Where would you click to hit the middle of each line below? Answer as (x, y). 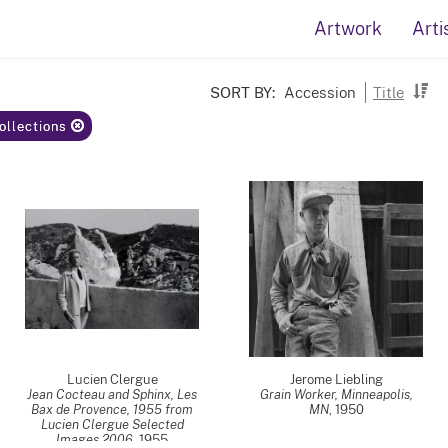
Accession (320, 92)
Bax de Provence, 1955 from (112, 409)
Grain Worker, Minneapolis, (336, 394)
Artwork (348, 28)
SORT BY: (242, 92)
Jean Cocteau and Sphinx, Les (112, 394)
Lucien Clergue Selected (112, 424)
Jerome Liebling (336, 379)
